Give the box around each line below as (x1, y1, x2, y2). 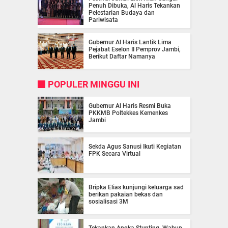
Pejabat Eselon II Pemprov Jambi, (89, 45, 181, 53)
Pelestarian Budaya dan (89, 9, 155, 16)
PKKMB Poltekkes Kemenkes (89, 109, 168, 117)
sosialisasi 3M (89, 197, 128, 205)
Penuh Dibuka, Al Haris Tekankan (89, 2, 180, 9)
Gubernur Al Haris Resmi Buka (89, 102, 171, 109)
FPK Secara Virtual (89, 150, 140, 157)
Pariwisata (89, 16, 118, 23)
